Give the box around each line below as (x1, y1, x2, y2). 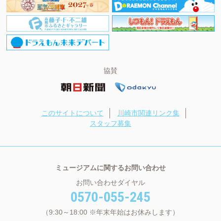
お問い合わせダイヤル (76, 179, 145, 186)
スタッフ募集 (90, 119, 131, 127)
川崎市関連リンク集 (117, 109, 180, 117)
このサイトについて (41, 109, 104, 117)
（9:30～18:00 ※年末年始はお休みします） (42, 208, 179, 216)
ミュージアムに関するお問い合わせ (55, 164, 166, 172)
